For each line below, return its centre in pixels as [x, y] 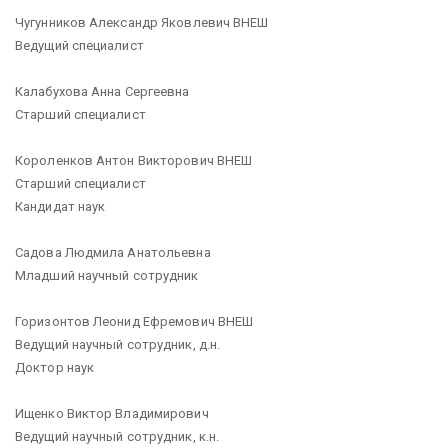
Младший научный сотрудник [107, 275]
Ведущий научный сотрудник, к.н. [117, 436]
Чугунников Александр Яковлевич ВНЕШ [142, 22]
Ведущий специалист [79, 45]
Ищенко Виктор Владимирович [112, 413]
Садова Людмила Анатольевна [113, 252]
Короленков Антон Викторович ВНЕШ [134, 160]
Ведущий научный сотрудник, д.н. [118, 344]
